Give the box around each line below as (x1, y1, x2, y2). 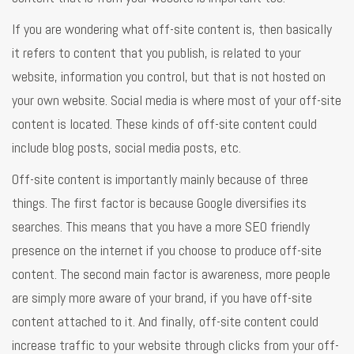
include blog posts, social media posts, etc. (12, 137, 241, 156)
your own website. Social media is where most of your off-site (12, 90, 341, 109)
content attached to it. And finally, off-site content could (12, 311, 318, 330)
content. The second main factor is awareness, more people (12, 264, 330, 283)
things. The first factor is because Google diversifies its (12, 193, 307, 212)
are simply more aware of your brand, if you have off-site (12, 288, 312, 307)
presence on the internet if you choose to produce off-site (12, 240, 322, 259)
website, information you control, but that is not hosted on (12, 66, 326, 85)
